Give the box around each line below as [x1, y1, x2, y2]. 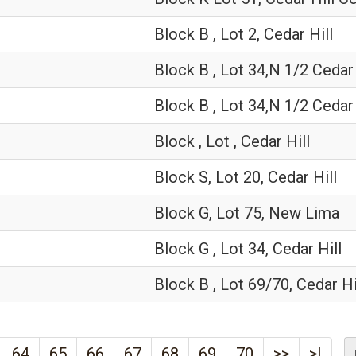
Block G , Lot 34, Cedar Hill [154, 239, 342, 258]
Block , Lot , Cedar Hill [154, 132, 310, 151]
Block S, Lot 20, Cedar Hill [154, 168, 337, 187]
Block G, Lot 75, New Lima [154, 203, 339, 222]
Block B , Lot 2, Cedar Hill [154, 25, 333, 44]
